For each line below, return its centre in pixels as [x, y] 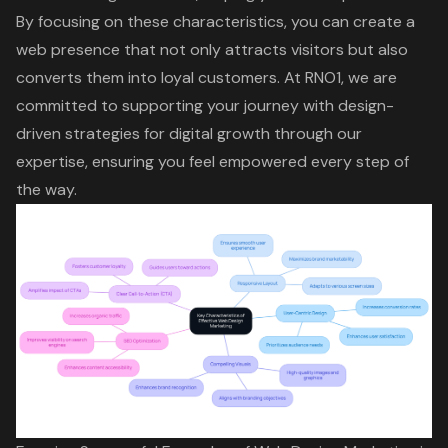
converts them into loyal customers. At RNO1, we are [206, 77]
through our [316, 133]
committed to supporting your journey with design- [205, 105]
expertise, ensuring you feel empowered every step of [212, 161]
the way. [46, 189]
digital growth [219, 133]
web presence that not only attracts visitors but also [212, 49]
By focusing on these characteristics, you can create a [215, 21]
